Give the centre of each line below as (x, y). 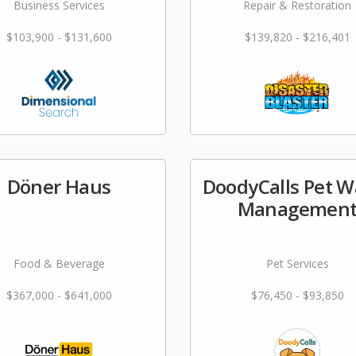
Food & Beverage (59, 263)
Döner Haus (59, 186)
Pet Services (297, 263)
